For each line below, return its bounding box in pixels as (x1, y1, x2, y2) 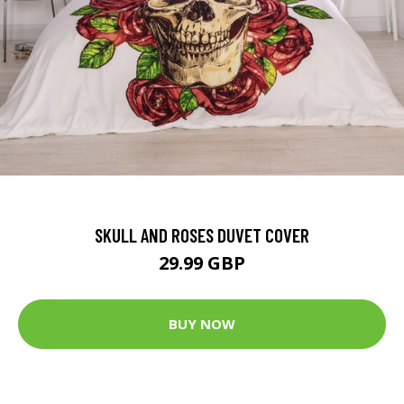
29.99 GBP (159, 250, 245, 275)
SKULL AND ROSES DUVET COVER (95, 223, 309, 246)
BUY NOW (169, 315, 235, 334)
